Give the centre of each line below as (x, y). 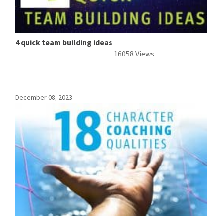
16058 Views (134, 53)
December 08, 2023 (44, 97)
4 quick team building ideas (64, 42)
